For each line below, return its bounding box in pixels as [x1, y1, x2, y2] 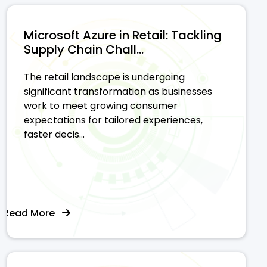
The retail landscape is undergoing [24, 70, 185, 84]
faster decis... [24, 127, 85, 141]
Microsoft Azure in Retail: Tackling [24, 26, 222, 44]
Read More [3, 206, 62, 220]
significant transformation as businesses [24, 84, 212, 98]
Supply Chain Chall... [24, 41, 144, 58]
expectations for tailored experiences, [24, 113, 203, 127]
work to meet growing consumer [24, 98, 178, 113]
